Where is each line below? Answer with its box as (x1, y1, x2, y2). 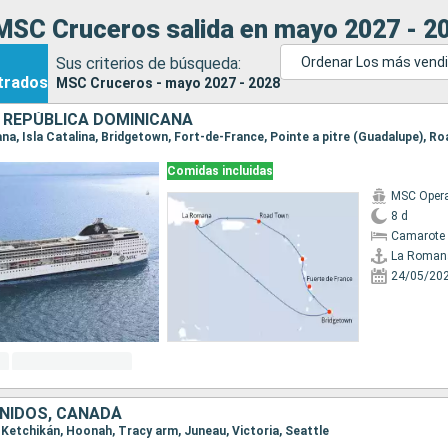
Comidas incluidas (167, 164, 273, 178)
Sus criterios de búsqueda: (56, 53, 241, 73)
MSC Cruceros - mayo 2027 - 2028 (56, 74, 280, 91)
